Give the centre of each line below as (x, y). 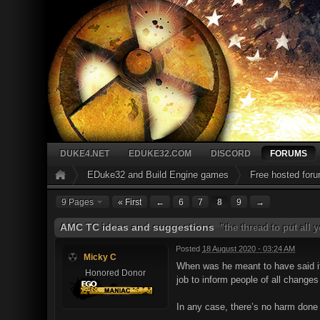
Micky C (100, 257)
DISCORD (231, 153)
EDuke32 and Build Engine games (158, 175)
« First (130, 202)
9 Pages (79, 202)
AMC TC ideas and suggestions (139, 227)
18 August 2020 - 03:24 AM (249, 249)
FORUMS (289, 153)
